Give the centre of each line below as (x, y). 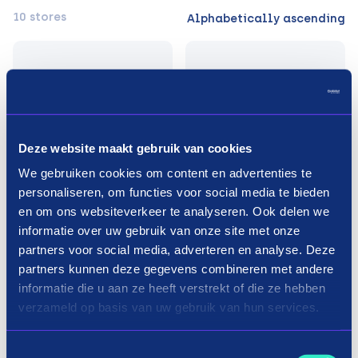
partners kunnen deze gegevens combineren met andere (176, 268)
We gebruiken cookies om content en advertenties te (165, 173)
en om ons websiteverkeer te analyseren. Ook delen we (174, 211)
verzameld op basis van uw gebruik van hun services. (169, 307)
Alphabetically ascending (266, 19)
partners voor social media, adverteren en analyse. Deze (177, 249)
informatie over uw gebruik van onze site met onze (159, 230)
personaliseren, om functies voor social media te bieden (174, 192)
